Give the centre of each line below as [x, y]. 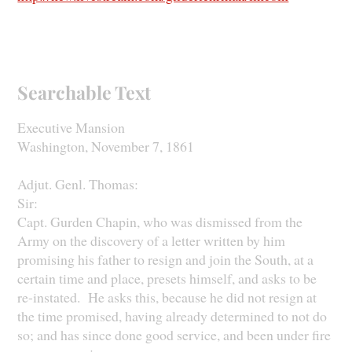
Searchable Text [84, 93]
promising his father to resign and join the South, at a [166, 260]
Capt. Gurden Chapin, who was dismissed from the [160, 222]
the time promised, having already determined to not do [172, 316]
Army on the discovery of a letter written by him [152, 241]
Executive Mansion [71, 128]
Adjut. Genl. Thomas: [78, 184]
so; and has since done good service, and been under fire [174, 335]
